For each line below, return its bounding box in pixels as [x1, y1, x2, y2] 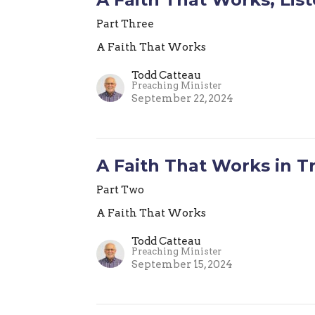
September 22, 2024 [131, 91, 234, 105]
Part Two [96, 183, 145, 196]
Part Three [96, 17, 155, 30]
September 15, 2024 [131, 257, 233, 271]
